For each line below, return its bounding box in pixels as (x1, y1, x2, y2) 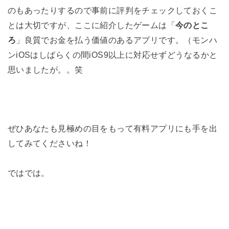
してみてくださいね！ (7, 139, 91, 148)
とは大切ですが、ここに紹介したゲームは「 (7, 20, 176, 30)
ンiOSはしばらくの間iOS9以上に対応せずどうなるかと (7, 50, 218, 59)
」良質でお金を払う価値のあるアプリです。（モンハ (16, 35, 218, 44)
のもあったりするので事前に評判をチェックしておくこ (7, 5, 218, 15)
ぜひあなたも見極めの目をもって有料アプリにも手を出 (7, 124, 218, 133)
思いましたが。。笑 (7, 64, 83, 74)
